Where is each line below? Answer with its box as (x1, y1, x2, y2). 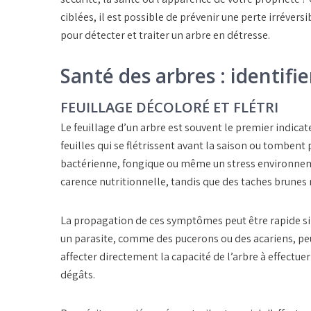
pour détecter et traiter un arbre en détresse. (60, 28, 270, 43)
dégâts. (60, 267, 95, 283)
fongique (122, 156, 165, 171)
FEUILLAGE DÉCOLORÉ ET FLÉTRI (60, 98, 278, 117)
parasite (74, 231, 113, 246)
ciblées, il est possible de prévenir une (60, 10, 241, 25)
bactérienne (60, 156, 117, 171)
